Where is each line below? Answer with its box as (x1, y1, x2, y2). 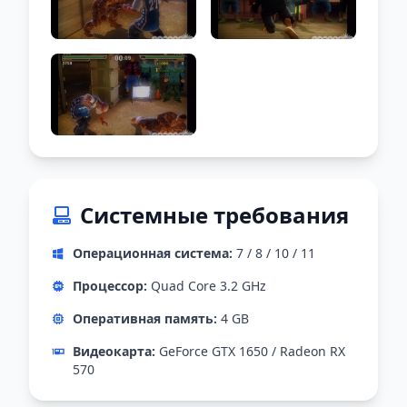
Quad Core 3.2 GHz (147, 277, 266, 295)
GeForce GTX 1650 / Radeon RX (155, 342, 345, 361)
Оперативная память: (73, 310, 217, 328)
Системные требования (80, 200, 349, 231)
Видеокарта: (73, 342, 155, 361)
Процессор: (73, 277, 147, 295)
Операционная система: (73, 244, 233, 263)
